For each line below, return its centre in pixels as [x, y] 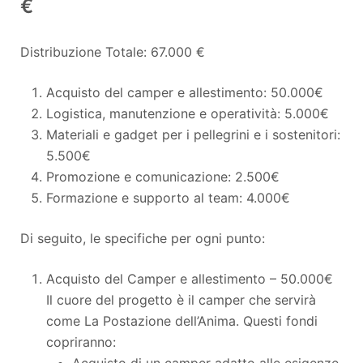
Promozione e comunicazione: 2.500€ [163, 176]
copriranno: [81, 342]
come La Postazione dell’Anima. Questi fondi [182, 320]
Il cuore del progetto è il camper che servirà [181, 299]
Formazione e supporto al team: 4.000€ [168, 197]
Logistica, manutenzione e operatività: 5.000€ [188, 113]
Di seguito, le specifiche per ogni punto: [143, 238]
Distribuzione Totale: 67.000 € [113, 51]
